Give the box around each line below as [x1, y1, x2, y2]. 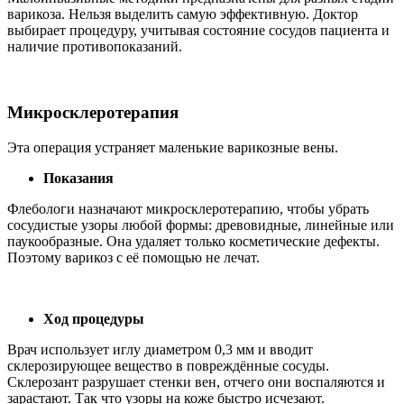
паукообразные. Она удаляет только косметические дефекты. [7, 233, 380, 249]
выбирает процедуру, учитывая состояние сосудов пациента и [7, 23, 390, 39]
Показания [43, 170, 114, 186]
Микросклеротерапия [7, 102, 179, 122]
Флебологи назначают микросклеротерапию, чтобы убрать [7, 200, 369, 216]
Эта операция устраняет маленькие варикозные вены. [7, 139, 338, 155]
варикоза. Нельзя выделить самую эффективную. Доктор [7, 6, 358, 23]
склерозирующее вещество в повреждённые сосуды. [7, 357, 329, 373]
